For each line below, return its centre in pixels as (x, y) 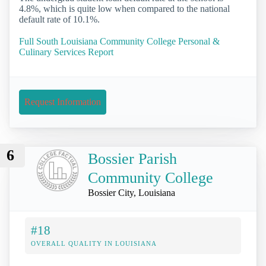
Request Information (63, 102)
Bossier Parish (132, 159)
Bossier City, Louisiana (132, 192)
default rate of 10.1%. (59, 20)
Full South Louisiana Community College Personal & (119, 42)
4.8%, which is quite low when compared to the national (124, 9)
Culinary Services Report (66, 52)
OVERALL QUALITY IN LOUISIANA (94, 243)
